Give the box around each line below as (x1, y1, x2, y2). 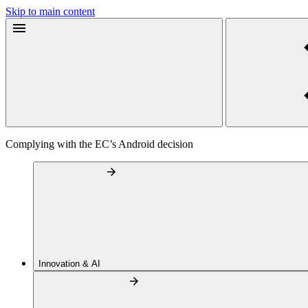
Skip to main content (5, 5, 95, 17)
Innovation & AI (38, 258, 103, 269)
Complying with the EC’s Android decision (5, 138, 193, 150)
